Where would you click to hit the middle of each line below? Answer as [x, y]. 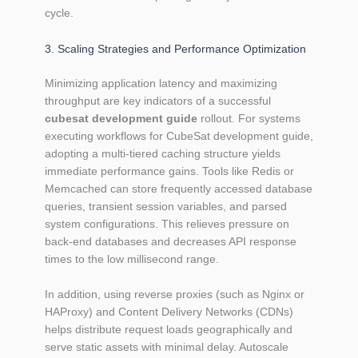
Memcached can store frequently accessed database [179, 188]
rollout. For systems [249, 118]
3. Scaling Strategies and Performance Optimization [175, 48]
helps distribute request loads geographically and [169, 329]
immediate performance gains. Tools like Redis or [169, 171]
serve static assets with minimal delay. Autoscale [167, 347]
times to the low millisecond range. [132, 259]
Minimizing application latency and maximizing [161, 83]
